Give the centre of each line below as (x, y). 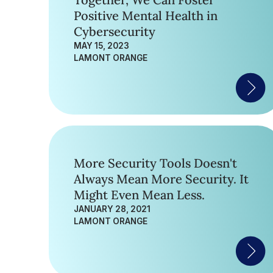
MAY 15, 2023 (101, 46)
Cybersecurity (115, 32)
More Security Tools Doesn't (155, 163)
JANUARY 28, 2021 (112, 209)
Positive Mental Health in (146, 16)
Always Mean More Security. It (161, 179)
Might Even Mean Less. (139, 195)
